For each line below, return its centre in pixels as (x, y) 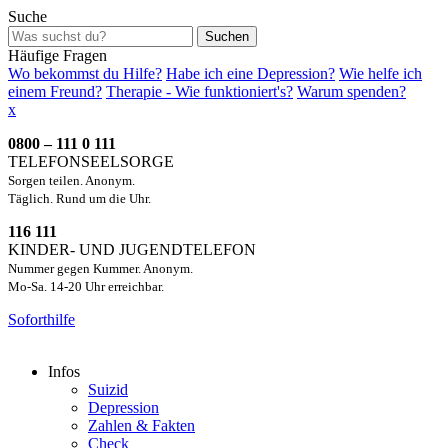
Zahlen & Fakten (141, 425)
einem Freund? (55, 91)
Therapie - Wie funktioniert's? (199, 91)
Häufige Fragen (57, 55)
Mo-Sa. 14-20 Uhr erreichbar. (86, 286)
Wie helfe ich (380, 73)
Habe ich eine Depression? (250, 73)
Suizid (108, 389)
